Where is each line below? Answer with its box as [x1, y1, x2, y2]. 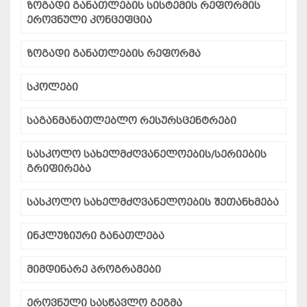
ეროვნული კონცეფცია [27, 14, 152, 27]
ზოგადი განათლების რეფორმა [27, 48, 201, 60]
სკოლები [27, 82, 78, 94]
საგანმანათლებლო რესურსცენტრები [27, 115, 236, 127]
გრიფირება [27, 163, 91, 175]
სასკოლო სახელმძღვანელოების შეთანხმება [27, 197, 279, 209]
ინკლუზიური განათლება [27, 230, 164, 243]
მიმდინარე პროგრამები [27, 264, 161, 276]
